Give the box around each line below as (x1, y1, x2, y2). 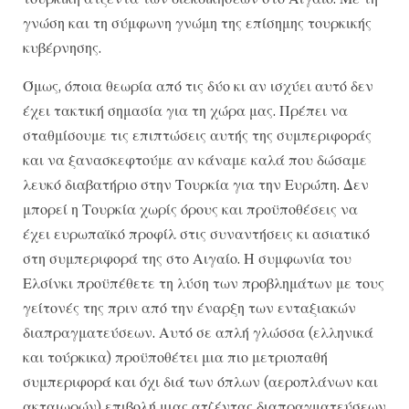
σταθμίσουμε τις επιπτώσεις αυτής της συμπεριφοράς (23, 125, 372, 144)
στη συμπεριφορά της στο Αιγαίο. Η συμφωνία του (23, 248, 351, 267)
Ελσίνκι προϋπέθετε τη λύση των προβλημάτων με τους (23, 273, 384, 292)
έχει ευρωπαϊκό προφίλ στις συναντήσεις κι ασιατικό (23, 224, 370, 243)
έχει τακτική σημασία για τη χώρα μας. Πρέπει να (23, 100, 348, 120)
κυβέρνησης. (23, 38, 101, 58)
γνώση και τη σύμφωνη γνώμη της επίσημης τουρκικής (23, 14, 372, 33)
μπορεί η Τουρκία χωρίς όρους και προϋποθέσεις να (23, 199, 358, 218)
